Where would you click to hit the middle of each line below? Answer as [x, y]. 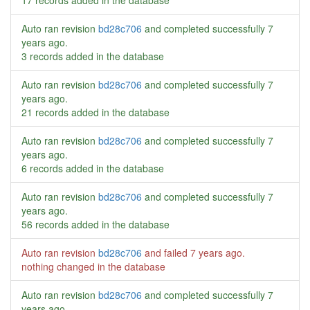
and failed [166, 253]
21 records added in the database [95, 112]
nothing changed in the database [93, 266]
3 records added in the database [93, 56]
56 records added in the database [95, 224]
